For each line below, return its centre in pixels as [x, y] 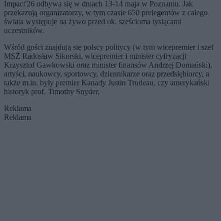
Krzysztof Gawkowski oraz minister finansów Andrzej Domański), [108, 65]
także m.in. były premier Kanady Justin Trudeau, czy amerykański [107, 83]
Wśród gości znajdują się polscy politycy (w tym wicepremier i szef [109, 47]
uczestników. [24, 31]
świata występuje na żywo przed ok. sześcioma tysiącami [93, 22]
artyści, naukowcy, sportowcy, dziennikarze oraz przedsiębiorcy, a [107, 74]
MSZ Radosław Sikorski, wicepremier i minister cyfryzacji [95, 56]
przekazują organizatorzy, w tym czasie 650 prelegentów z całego [106, 13]
